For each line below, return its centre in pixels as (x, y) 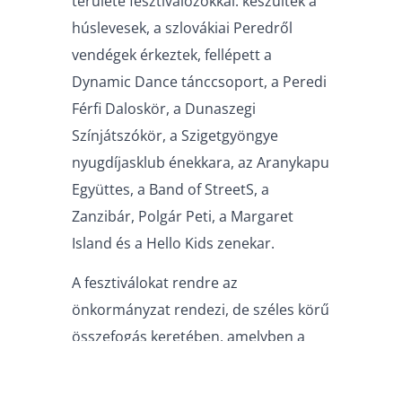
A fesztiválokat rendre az (155, 283)
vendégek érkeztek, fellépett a (172, 54)
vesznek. (100, 390)
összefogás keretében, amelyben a (188, 336)
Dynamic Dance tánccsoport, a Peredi (199, 81)
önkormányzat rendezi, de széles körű (201, 310)
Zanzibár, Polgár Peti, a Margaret (183, 216)
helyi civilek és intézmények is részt (190, 363)
